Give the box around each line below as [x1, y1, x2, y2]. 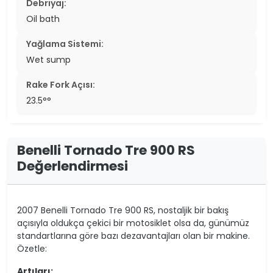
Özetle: [17, 242, 47, 255]
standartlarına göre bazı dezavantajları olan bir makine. [17, 229, 250, 242]
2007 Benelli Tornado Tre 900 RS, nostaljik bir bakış [17, 204, 229, 216]
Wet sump [26, 53, 71, 66]
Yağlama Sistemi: [26, 37, 104, 50]
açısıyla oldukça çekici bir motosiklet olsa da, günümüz [17, 216, 249, 229]
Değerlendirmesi [17, 156, 128, 175]
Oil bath [26, 12, 60, 25]
